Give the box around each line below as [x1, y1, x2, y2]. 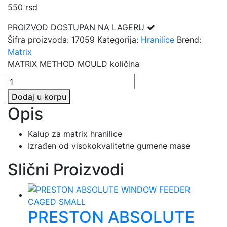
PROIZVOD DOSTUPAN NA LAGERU [8, 22, 147, 32]
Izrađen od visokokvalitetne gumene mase [28, 140, 190, 151]
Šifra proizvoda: [8, 34, 71, 45]
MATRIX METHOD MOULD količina [8, 58, 139, 69]
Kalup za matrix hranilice [28, 128, 122, 139]
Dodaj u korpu [12, 91, 66, 102]
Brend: [177, 34, 201, 45]
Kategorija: [97, 34, 141, 45]
